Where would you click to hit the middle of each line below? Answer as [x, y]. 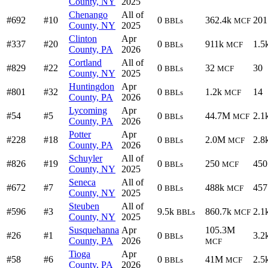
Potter [80, 134]
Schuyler [86, 158]
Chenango [88, 15]
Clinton [83, 39]
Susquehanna [94, 230]
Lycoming [88, 110]
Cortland [85, 63]
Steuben [84, 206]
